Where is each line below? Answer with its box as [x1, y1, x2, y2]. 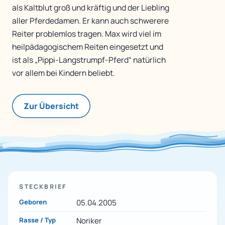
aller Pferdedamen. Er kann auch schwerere [12, 15, 169, 27]
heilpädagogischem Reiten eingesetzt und [12, 41, 163, 53]
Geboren [19, 197, 47, 206]
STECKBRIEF [19, 182, 67, 191]
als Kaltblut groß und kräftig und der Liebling [12, 2, 169, 14]
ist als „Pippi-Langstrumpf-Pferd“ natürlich [12, 54, 166, 66]
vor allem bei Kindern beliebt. [12, 67, 115, 79]
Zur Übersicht [24, 100, 79, 112]
